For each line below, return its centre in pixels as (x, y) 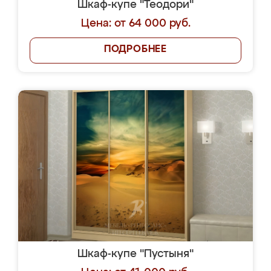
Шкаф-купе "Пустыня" (135, 254)
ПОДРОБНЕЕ (135, 50)
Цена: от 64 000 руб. (135, 24)
